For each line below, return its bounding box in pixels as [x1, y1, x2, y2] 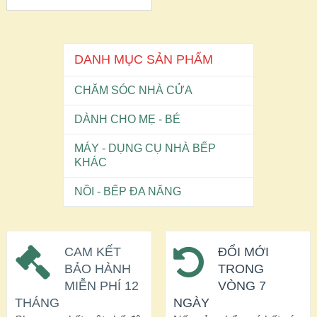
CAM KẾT [64, 244, 121, 259]
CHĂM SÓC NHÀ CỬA [74, 84, 192, 97]
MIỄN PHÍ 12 [64, 278, 139, 293]
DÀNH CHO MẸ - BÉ [74, 113, 180, 126]
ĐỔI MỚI [217, 244, 269, 259]
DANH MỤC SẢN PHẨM [74, 52, 213, 67]
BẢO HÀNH [64, 261, 131, 276]
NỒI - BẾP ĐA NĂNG [74, 185, 181, 198]
